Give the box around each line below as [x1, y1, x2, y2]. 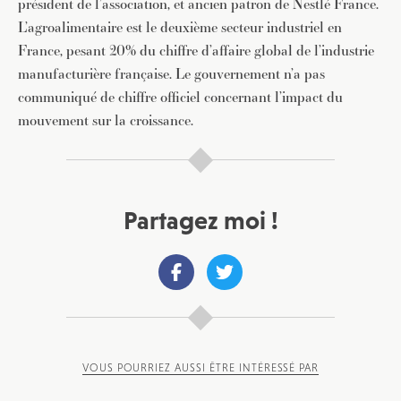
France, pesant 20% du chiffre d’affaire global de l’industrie [18, 40, 374, 61]
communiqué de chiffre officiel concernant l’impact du [18, 87, 343, 107]
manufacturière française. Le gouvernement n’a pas [18, 64, 325, 84]
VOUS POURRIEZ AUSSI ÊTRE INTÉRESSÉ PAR [81, 362, 320, 374]
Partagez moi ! [123, 206, 278, 235]
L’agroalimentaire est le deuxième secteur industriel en [18, 17, 342, 38]
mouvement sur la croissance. [18, 110, 193, 131]
